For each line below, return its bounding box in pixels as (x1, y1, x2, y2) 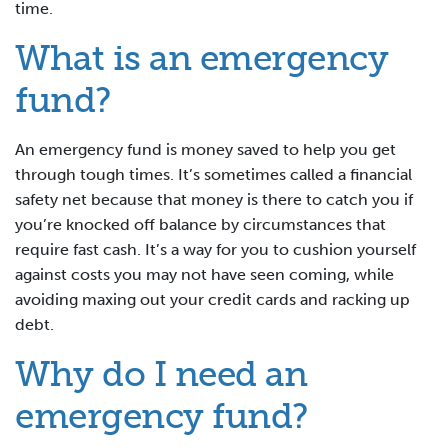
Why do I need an (15, 353, 307, 396)
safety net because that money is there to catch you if (15, 190, 413, 210)
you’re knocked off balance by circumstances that (15, 215, 386, 235)
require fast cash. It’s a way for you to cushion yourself (15, 240, 416, 260)
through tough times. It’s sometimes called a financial (15, 165, 412, 185)
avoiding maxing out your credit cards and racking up (15, 290, 410, 310)
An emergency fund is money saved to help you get (15, 140, 396, 160)
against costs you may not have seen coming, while (15, 265, 394, 285)
